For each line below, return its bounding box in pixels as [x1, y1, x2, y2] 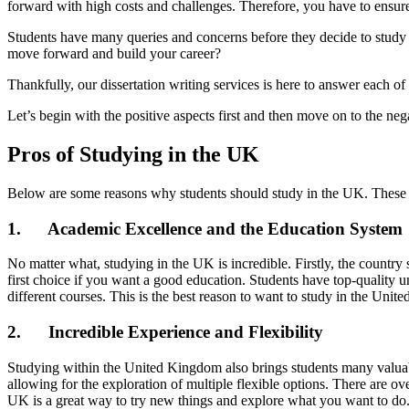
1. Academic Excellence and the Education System [7, 218, 403, 238]
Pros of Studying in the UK [7, 142, 259, 167]
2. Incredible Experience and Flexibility [7, 322, 323, 342]
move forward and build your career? [7, 46, 221, 62]
